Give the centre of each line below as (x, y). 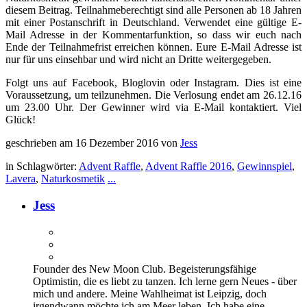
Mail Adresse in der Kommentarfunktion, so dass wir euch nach (153, 35)
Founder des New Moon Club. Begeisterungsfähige (145, 269)
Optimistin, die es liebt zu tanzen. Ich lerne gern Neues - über (165, 281)
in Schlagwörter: (42, 167)
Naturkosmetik (73, 179)
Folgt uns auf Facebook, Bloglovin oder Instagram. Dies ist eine (153, 83)
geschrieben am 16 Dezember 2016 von (93, 143)
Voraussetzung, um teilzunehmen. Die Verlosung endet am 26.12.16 (153, 95)
